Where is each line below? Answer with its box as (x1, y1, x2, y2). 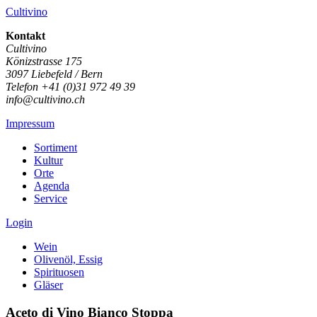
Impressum (6, 117, 54, 129)
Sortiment (34, 142, 77, 154)
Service (34, 192, 67, 204)
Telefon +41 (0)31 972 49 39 (6, 81, 135, 93)
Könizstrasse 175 (6, 55, 82, 67)
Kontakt (6, 30, 45, 42)
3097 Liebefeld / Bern (6, 68, 103, 80)
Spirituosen (34, 266, 84, 278)
